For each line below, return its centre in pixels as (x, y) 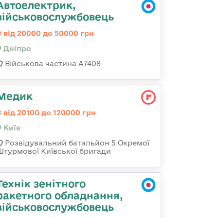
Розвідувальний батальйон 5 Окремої (76, 143)
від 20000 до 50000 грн (48, 33)
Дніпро (16, 48)
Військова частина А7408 (52, 64)
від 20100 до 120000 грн (49, 113)
